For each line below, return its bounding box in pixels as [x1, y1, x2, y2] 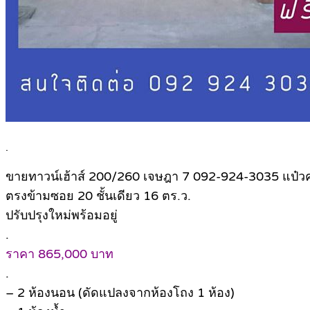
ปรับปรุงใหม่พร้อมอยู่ [6, 208, 118, 224]
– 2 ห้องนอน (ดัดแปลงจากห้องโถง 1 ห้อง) [6, 285, 235, 301]
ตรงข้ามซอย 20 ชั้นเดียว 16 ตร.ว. [6, 188, 191, 204]
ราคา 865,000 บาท [6, 246, 113, 262]
